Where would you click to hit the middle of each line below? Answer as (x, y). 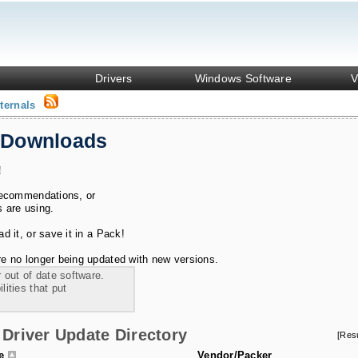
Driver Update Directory (95, 335)
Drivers (113, 78)
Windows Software (243, 78)
